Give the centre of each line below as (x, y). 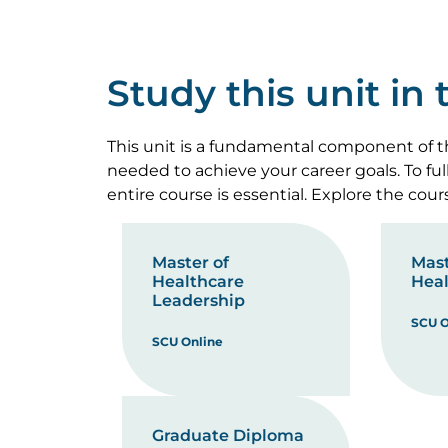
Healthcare (198, 281)
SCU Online (187, 341)
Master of (190, 262)
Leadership (198, 300)
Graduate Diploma (228, 435)
